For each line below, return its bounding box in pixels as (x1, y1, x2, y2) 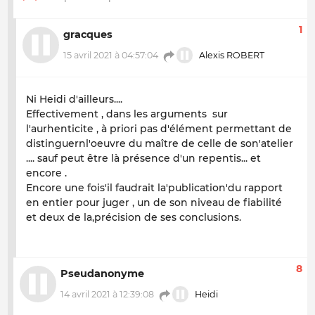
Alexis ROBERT (197, 50, 265, 61)
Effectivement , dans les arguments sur (26, 107, 228, 120)
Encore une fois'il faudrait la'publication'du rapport (26, 181, 283, 194)
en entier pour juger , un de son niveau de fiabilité (26, 195, 285, 209)
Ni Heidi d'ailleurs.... (26, 92, 122, 105)
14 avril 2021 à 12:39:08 (60, 289, 154, 300)
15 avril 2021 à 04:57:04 (63, 50, 158, 61)
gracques (63, 28, 112, 41)
